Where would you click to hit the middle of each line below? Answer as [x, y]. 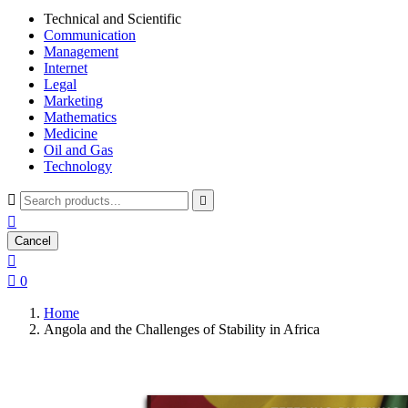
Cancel [33, 241]
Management [81, 51]
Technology [78, 166]
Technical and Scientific [112, 19]
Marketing [73, 101]
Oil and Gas [78, 150]
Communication [90, 35]
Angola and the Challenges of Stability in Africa [182, 329]
